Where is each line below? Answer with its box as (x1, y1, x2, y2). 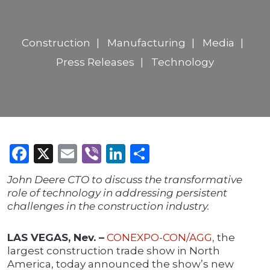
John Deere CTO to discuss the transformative (7, 174, 242, 186)
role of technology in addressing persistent (7, 187, 227, 199)
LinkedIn (125, 142, 209, 166)
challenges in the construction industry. (7, 200, 210, 213)
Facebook (29, 142, 122, 166)
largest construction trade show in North (7, 245, 220, 257)
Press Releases (56, 56, 134, 69)
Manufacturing (107, 37, 186, 49)
